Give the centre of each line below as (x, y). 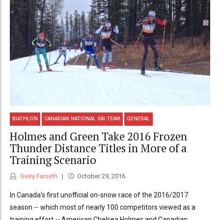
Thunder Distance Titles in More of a (98, 148)
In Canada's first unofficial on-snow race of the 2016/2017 (99, 195)
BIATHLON (25, 119)
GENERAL (138, 119)
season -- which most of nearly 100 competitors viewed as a (103, 207)
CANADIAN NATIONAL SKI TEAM (82, 119)
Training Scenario (53, 160)
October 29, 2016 (101, 176)
